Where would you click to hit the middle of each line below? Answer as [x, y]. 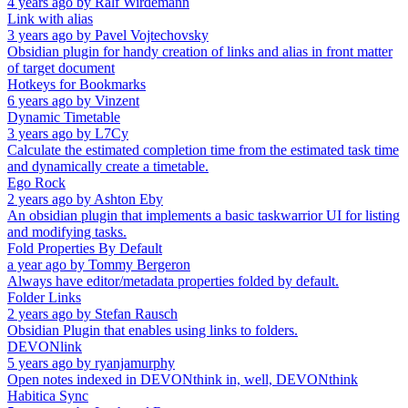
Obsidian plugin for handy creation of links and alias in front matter [200, 51]
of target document [61, 67]
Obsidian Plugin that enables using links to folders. [153, 330]
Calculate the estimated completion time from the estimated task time [203, 149]
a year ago [37, 264]
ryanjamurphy [135, 362]
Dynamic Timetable [64, 117]
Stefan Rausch [136, 313]
